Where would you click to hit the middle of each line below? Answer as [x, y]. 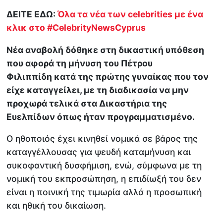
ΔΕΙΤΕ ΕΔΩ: [32, 14]
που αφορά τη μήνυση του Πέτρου [80, 63]
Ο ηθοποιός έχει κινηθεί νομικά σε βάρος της [102, 139]
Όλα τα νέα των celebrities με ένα [131, 14]
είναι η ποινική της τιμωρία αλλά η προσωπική [104, 192]
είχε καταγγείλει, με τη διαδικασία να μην [98, 90]
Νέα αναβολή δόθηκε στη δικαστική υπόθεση [106, 50]
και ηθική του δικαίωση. [56, 206]
